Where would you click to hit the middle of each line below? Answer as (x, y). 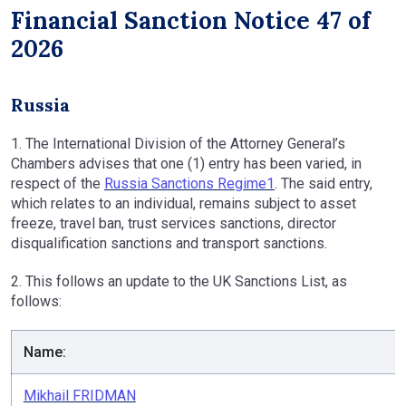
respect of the (58, 184)
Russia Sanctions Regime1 (189, 184)
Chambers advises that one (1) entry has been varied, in (186, 164)
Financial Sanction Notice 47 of (191, 20)
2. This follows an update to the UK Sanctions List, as (179, 281)
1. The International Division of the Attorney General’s (178, 144)
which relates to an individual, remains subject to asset (184, 203)
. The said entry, (324, 184)
